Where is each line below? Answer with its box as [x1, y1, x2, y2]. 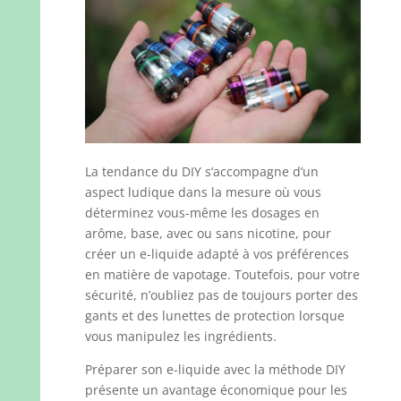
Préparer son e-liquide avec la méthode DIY [84, 360, 346, 378]
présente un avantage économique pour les [84, 380, 347, 398]
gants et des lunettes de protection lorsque [84, 306, 345, 324]
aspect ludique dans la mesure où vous [84, 183, 321, 200]
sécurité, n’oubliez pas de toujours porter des [84, 286, 358, 303]
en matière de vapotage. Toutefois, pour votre [84, 265, 360, 283]
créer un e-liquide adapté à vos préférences [84, 244, 349, 262]
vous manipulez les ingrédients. [84, 327, 277, 345]
